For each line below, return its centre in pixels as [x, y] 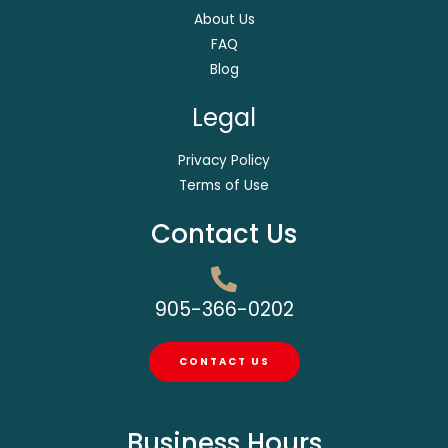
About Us [224, 19]
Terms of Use [224, 185]
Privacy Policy [224, 160]
